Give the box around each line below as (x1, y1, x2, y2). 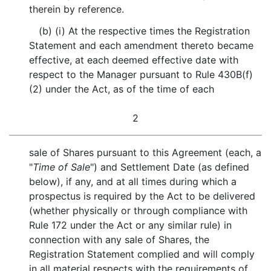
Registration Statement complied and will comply (29, 248, 255, 260)
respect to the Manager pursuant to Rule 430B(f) (29, 68, 253, 80)
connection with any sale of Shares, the (29, 233, 210, 246)
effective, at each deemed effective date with (29, 54, 239, 66)
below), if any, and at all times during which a (29, 175, 237, 188)
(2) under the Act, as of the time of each (29, 83, 215, 95)
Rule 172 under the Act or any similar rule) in (29, 219, 232, 231)
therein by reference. (29, 3, 125, 15)
